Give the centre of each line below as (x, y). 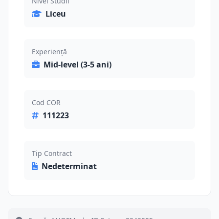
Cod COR (46, 102)
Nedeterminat (69, 166)
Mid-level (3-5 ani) (77, 65)
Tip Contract (52, 153)
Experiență (49, 52)
